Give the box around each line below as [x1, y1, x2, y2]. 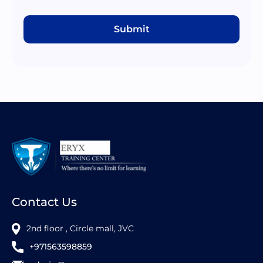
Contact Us [12, 195, 77, 210]
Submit [113, 23, 150, 35]
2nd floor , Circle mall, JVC [26, 223, 134, 234]
